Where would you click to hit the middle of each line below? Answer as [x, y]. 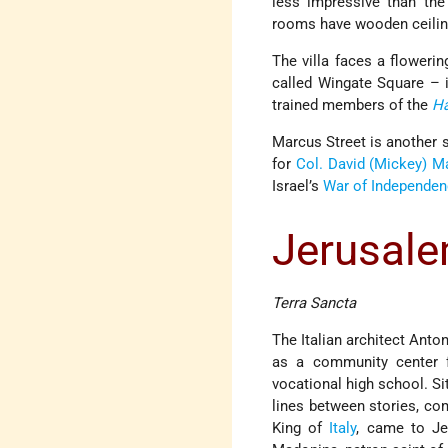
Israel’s [298, 186]
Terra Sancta [314, 302]
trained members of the [352, 105]
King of [301, 427]
